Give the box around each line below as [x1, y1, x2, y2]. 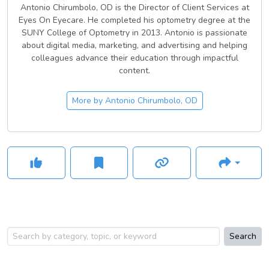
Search [229, 231, 256, 243]
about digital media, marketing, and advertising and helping [22, 40, 247, 52]
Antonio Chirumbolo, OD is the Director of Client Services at [20, 2, 249, 14]
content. [119, 65, 150, 77]
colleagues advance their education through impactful [31, 52, 238, 64]
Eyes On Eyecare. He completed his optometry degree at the [19, 14, 250, 26]
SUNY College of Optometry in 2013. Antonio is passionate [22, 27, 247, 39]
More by [71, 95, 105, 107]
